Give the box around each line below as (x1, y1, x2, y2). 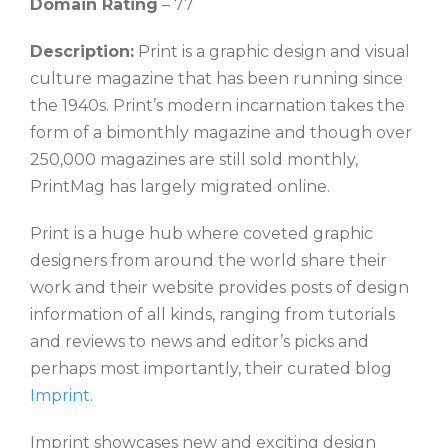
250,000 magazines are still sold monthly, (30, 150, 358, 170)
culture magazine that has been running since (30, 69, 403, 89)
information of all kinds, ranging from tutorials (30, 305, 395, 325)
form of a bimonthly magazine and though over (30, 123, 412, 143)
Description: (30, 42, 134, 62)
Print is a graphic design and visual (134, 42, 410, 62)
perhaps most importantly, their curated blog (30, 359, 392, 379)
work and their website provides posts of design (30, 278, 409, 298)
